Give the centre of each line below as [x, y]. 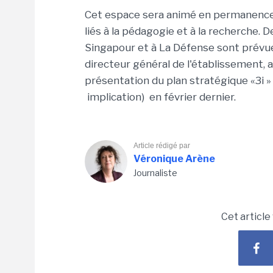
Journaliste [155, 173]
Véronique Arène [174, 159]
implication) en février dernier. [160, 97]
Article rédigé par [162, 146]
